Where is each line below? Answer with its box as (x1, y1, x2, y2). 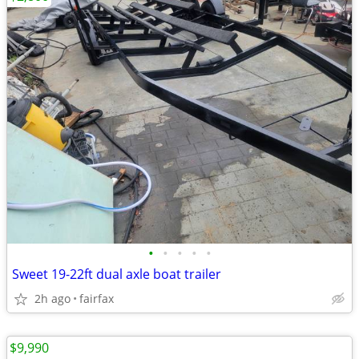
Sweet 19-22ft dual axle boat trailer (12, 265, 221, 283)
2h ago (34, 291, 71, 306)
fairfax (79, 291, 114, 306)
